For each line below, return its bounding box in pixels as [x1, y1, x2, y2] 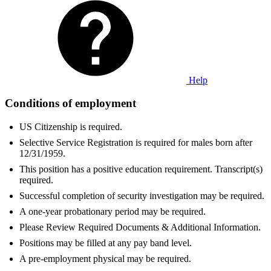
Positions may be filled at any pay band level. [19, 238, 192, 249]
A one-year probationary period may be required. [19, 206, 206, 217]
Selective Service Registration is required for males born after [19, 137, 252, 148]
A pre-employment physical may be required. [19, 253, 191, 264]
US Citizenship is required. [19, 122, 122, 132]
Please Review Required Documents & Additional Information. [19, 222, 261, 233]
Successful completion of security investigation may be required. [19, 191, 264, 201]
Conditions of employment [5, 97, 136, 110]
